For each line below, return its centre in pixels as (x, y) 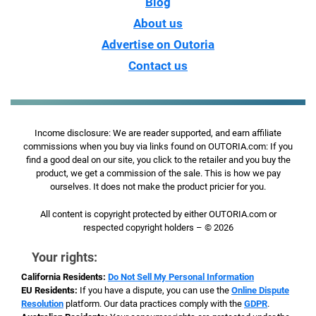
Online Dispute (260, 291)
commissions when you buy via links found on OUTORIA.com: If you (158, 147)
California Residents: (63, 277)
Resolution (42, 304)
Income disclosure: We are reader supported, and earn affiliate (158, 133)
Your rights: (65, 257)
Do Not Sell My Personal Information (181, 277)
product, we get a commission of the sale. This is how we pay (158, 174)
